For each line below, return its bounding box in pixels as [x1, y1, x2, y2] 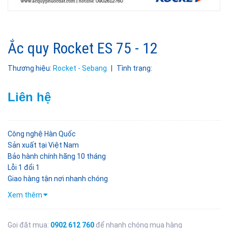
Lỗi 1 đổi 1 [8, 163, 40, 172]
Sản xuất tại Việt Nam [8, 141, 79, 149]
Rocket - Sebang [53, 64, 107, 72]
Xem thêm [8, 191, 42, 199]
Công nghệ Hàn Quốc [8, 130, 76, 138]
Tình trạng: [117, 64, 152, 72]
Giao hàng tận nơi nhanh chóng [8, 175, 108, 183]
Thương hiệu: [8, 64, 53, 72]
